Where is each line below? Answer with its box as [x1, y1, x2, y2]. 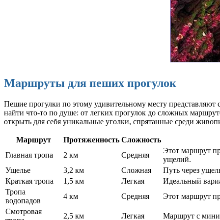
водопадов [5, 196, 41, 205]
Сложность [121, 135, 161, 144]
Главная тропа [5, 150, 53, 159]
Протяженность [63, 135, 119, 144]
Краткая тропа [5, 176, 54, 185]
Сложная [121, 165, 151, 174]
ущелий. [163, 155, 191, 164]
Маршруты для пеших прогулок [4, 76, 176, 89]
